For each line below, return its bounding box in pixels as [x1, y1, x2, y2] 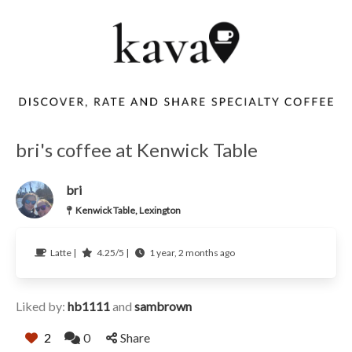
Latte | [49, 247, 78, 259]
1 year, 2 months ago [148, 247, 235, 259]
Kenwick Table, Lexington [75, 204, 181, 217]
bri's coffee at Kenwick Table [15, 138, 258, 162]
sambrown [134, 299, 192, 314]
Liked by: [15, 299, 68, 314]
